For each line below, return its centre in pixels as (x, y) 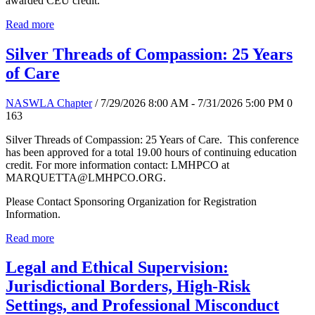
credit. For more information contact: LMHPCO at (117, 165)
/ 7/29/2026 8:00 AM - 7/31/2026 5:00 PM (189, 103)
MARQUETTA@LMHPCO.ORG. (86, 177)
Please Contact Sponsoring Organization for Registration (131, 201)
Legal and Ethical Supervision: (117, 268)
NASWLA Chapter (49, 103)
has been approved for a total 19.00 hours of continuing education (151, 152)
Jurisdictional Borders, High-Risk (128, 287)
